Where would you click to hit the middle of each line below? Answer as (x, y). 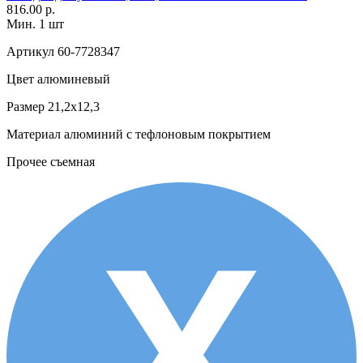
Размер (26, 106)
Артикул (30, 51)
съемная (71, 161)
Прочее (27, 161)
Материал (34, 134)
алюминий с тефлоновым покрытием (166, 134)
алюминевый (72, 79)
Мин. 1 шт (35, 23)
